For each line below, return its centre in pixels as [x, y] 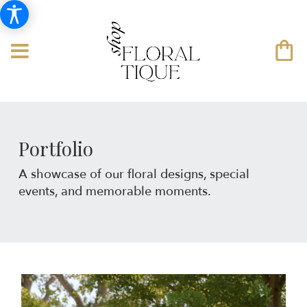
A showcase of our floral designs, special [134, 174]
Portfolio [56, 148]
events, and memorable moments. [114, 191]
